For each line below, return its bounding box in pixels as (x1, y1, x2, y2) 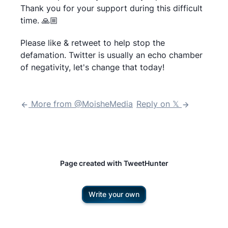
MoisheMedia (82, 99, 133, 109)
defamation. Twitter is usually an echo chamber (20, 50, 203, 60)
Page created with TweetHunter (60, 159, 168, 167)
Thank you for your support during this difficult (20, 3, 203, 13)
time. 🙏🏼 (20, 15, 58, 25)
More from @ (28, 99, 82, 109)
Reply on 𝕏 (136, 99, 182, 109)
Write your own (89, 190, 139, 198)
